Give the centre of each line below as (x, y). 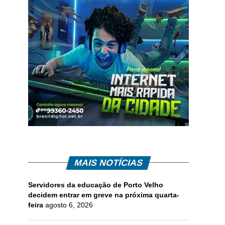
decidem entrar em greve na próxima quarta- (104, 195)
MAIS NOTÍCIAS (108, 162)
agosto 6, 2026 (69, 205)
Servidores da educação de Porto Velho (96, 185)
